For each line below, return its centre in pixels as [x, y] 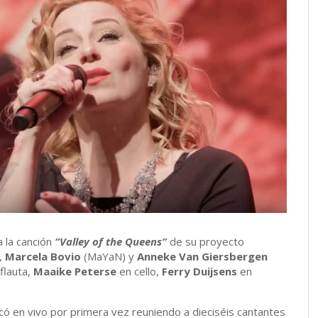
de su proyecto [205, 242]
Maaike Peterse [75, 272]
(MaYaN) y [109, 257]
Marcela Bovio [43, 257]
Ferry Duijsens [199, 272]
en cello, [139, 272]
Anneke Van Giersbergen [202, 257]
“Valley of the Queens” [111, 242]
